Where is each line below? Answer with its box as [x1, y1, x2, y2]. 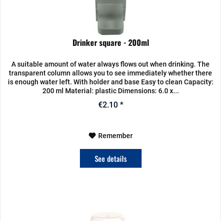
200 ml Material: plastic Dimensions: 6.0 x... [42, 86, 179, 95]
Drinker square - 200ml [72, 36, 149, 48]
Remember [98, 131, 133, 140]
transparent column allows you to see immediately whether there [9, 69, 213, 77]
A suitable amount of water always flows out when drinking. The [11, 60, 210, 68]
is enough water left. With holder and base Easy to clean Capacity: [7, 77, 214, 86]
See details [94, 152, 127, 164]
